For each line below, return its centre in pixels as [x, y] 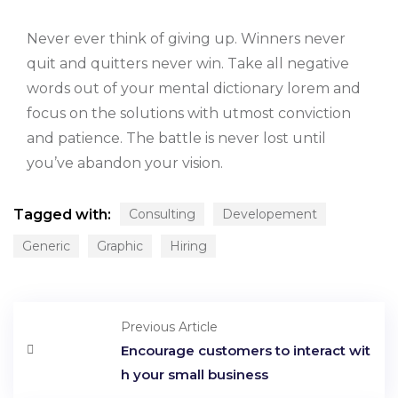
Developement [270, 214]
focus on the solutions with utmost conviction [189, 113]
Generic [46, 246]
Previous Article [169, 326]
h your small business [194, 374]
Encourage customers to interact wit [245, 350]
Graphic [120, 246]
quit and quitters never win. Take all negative [188, 63]
